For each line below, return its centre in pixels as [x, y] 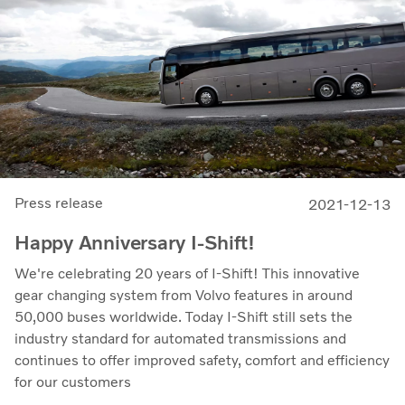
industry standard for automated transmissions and [180, 338]
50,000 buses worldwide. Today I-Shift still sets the [184, 316]
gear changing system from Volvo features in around [184, 295]
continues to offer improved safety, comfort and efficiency [202, 360]
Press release [59, 202]
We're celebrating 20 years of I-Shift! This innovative [187, 273]
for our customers [73, 381]
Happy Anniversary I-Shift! [135, 242]
